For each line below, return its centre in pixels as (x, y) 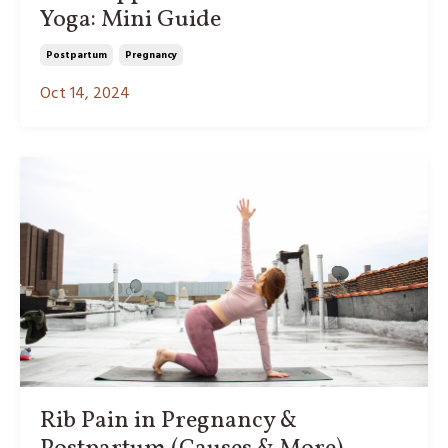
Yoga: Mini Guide (130, 20)
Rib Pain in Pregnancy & (168, 420)
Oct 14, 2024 (85, 94)
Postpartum (76, 55)
